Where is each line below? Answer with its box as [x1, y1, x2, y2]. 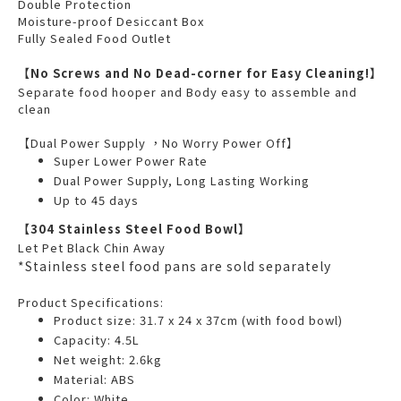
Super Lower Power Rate [54, 151, 208, 169]
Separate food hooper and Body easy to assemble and [18, 82, 357, 100]
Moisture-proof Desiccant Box [18, 12, 204, 30]
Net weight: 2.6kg [54, 350, 162, 368]
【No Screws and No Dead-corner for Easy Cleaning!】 [18, 64, 382, 81]
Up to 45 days [54, 191, 139, 209]
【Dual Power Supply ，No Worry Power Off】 [18, 133, 299, 151]
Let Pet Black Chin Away [18, 238, 166, 256]
